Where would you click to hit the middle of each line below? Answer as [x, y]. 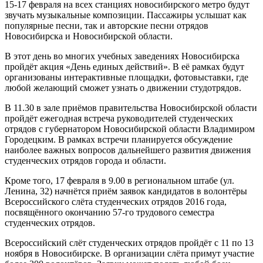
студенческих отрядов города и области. [85, 160]
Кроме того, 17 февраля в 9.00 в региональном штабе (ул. [119, 180]
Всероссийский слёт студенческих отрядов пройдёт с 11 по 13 [129, 242]
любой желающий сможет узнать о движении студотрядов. [123, 87]
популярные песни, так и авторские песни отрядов [107, 25]
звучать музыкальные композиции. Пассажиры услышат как [126, 15]
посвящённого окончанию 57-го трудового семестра [109, 212]
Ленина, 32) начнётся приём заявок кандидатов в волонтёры [126, 191]
